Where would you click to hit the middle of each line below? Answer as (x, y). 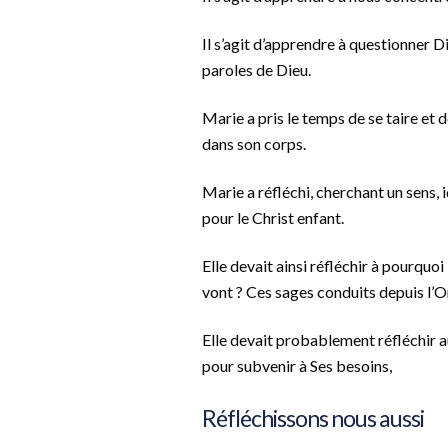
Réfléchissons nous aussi (313, 418)
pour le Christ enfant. (273, 218)
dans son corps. (255, 144)
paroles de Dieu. (256, 70)
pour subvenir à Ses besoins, (298, 366)
